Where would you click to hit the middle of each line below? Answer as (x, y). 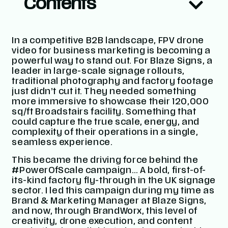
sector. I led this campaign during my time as (113, 191)
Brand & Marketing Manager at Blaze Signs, (109, 201)
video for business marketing (79, 52)
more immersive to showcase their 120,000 (110, 103)
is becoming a (178, 52)
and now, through (52, 211)
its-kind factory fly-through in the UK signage (114, 181)
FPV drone (181, 41)
